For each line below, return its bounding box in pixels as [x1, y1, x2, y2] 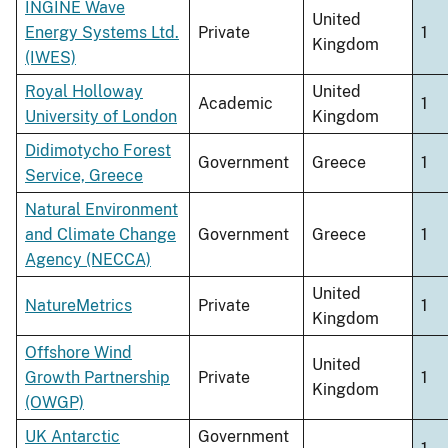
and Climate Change [25, 225, 176, 245]
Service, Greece [25, 166, 143, 186]
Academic [198, 94, 273, 114]
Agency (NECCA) [25, 250, 151, 270]
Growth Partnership [25, 368, 170, 388]
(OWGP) [25, 393, 84, 413]
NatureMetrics [25, 296, 132, 316]
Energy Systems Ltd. [25, 23, 179, 43]
